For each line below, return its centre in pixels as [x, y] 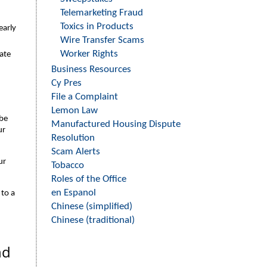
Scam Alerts [76, 152]
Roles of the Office [89, 179]
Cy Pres [66, 83]
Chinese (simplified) [92, 207]
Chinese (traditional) [93, 220]
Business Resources [91, 69]
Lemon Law [74, 111]
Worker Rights [89, 54]
